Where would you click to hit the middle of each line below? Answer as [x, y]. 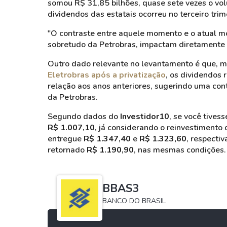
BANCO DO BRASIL [134, 201]
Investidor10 [145, 117]
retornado [67, 150]
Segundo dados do [84, 117]
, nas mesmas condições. [180, 150]
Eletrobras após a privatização [107, 75]
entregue [66, 139]
